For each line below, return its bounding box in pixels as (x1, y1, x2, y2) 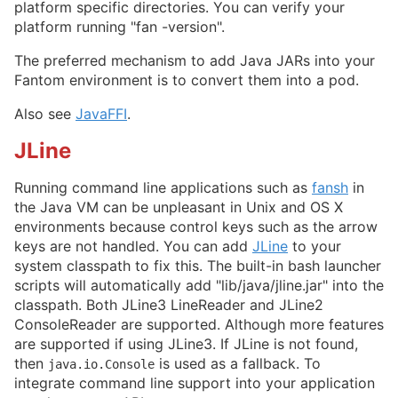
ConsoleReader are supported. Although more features (14, 315, 384, 334)
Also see (14, 104, 76, 123)
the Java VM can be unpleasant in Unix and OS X (14, 198, 343, 217)
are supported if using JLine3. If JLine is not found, (14, 335, 358, 354)
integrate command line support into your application (14, 374, 375, 393)
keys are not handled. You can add (14, 237, 252, 256)
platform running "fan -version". (14, 17, 225, 36)
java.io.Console (48, 357, 155, 372)
